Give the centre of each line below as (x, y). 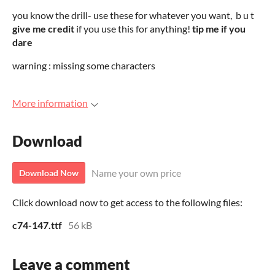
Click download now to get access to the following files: (127, 203)
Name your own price (136, 173)
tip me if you (219, 29)
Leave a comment (71, 265)
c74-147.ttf (37, 225)
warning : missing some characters (84, 65)
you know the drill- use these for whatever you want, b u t (133, 15)
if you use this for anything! (134, 29)
